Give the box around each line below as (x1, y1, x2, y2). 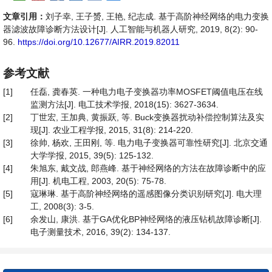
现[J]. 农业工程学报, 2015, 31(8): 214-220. (30, 125, 193, 135)
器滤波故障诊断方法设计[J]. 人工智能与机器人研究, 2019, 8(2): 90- (3, 24, 258, 34)
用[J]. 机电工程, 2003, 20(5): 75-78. (30, 176, 166, 186)
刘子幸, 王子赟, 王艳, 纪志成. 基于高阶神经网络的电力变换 (46, 12, 269, 21)
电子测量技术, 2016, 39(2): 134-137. (30, 227, 171, 237)
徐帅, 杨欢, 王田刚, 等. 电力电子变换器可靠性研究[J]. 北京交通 (30, 138, 268, 148)
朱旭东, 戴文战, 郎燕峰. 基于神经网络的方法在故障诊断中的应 (30, 163, 266, 173)
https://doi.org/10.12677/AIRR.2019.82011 (18, 37, 180, 47)
